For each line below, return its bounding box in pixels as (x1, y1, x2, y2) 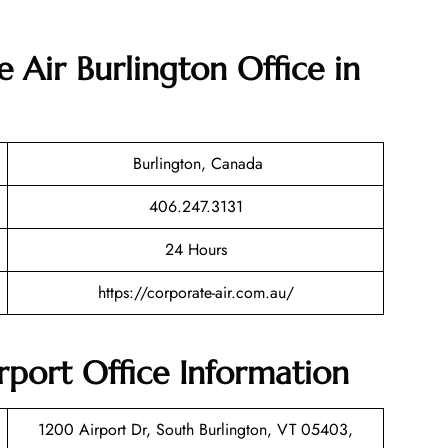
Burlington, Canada (128, 152, 263, 176)
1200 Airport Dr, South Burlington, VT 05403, (38, 417, 353, 441)
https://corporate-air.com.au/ (97, 281, 294, 305)
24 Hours (164, 238, 227, 262)
